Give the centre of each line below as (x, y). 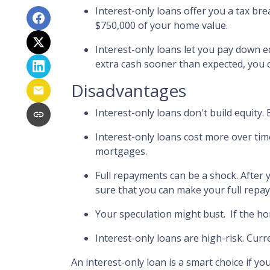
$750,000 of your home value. (163, 25)
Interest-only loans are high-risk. (170, 238)
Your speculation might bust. (162, 214)
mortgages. (122, 151)
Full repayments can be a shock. (168, 175)
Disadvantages (129, 90)
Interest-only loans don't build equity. (181, 113)
